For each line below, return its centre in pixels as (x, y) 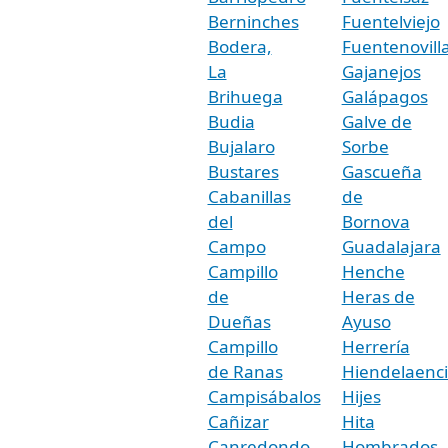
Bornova (375, 221)
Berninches (253, 21)
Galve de (376, 121)
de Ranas (245, 371)
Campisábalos (264, 396)
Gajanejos (381, 71)
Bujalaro (241, 146)
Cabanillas (249, 196)
